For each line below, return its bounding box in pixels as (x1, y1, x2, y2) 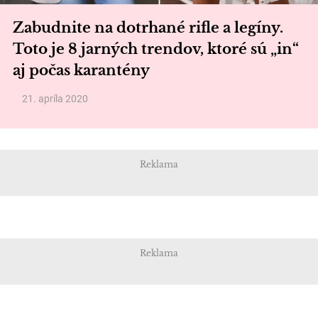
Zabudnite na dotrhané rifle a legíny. (13, 19, 283, 36)
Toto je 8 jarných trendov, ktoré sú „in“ (13, 40, 299, 57)
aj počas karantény (13, 62, 150, 79)
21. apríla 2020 (22, 93, 88, 104)
